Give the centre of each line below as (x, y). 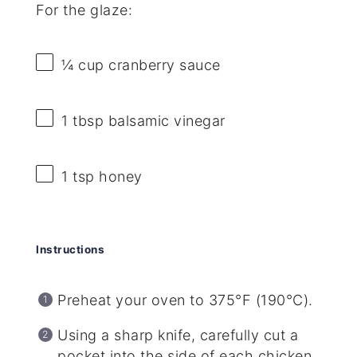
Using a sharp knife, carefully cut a (178, 335)
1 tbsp (83, 121)
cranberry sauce (162, 65)
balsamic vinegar (165, 121)
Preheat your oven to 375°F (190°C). (185, 300)
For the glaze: (84, 10)
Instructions (71, 250)
